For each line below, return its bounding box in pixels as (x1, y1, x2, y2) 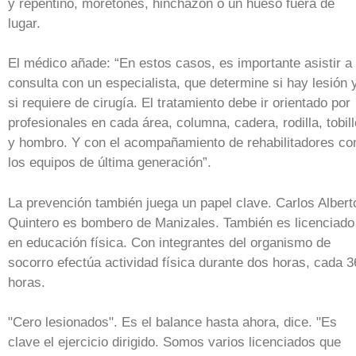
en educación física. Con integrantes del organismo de (8, 234, 331, 250)
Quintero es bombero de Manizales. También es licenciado (8, 215, 354, 230)
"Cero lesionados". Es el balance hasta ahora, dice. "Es (8, 315, 337, 331)
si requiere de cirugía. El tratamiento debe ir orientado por (8, 95, 350, 111)
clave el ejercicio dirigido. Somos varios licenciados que (8, 335, 341, 350)
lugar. (8, 15, 41, 31)
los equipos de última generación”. (8, 155, 211, 171)
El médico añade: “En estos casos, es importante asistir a (8, 56, 352, 72)
